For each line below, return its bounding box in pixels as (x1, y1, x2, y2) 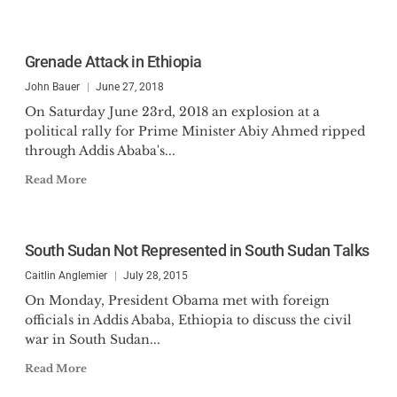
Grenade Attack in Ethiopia (24, 52, 202, 71)
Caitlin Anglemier (24, 269, 107, 282)
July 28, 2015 (122, 269, 188, 282)
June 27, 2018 (95, 81, 164, 93)
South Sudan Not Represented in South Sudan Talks (24, 241, 370, 260)
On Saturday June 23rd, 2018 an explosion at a (24, 104, 320, 120)
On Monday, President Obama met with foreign (24, 292, 330, 308)
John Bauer (24, 81, 80, 93)
